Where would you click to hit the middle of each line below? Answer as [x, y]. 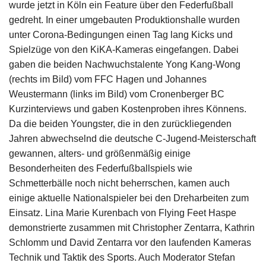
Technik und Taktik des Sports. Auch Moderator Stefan [122, 257]
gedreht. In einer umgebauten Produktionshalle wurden [124, 20]
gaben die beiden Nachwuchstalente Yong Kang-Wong [125, 64]
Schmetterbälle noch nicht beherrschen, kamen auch [119, 183]
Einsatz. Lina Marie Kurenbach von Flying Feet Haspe [123, 213]
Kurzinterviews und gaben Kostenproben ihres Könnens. [128, 109]
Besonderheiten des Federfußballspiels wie [101, 168]
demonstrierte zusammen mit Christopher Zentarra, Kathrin [132, 227]
